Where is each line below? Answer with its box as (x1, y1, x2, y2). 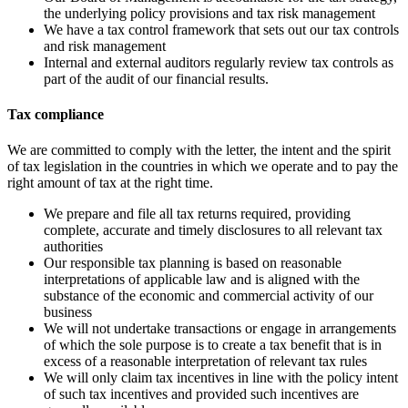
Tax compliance (7, 107, 104, 123)
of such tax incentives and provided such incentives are (44, 386, 359, 403)
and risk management (44, 37, 166, 54)
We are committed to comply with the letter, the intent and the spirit (7, 142, 391, 158)
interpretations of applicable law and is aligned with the (44, 271, 360, 288)
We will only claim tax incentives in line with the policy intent (44, 370, 398, 386)
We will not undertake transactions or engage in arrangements (44, 321, 396, 337)
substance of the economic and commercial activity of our (44, 288, 373, 304)
